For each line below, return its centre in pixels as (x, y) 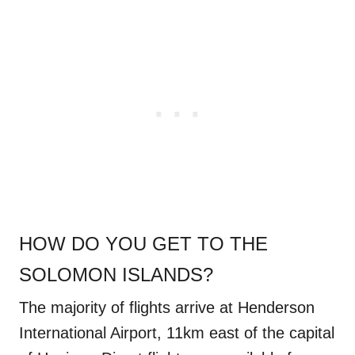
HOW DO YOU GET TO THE (143, 243)
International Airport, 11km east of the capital (177, 332)
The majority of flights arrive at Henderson (167, 307)
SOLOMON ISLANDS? (116, 274)
